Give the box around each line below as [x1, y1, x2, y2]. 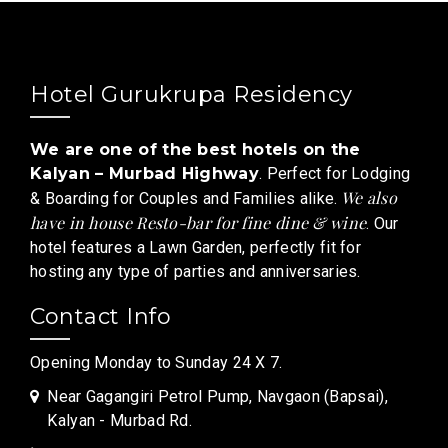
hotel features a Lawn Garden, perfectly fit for [30, 238, 362, 257]
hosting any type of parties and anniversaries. [30, 262, 361, 281]
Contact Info [30, 303, 171, 330]
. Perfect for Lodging [258, 164, 411, 183]
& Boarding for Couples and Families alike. [30, 189, 338, 208]
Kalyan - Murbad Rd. [47, 411, 193, 430]
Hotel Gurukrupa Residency [30, 81, 353, 108]
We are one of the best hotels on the [30, 140, 361, 159]
